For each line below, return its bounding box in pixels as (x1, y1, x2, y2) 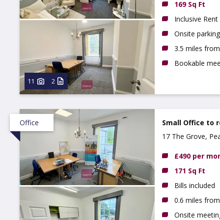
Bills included (174, 181, 215, 190)
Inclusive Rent (174, 14, 218, 24)
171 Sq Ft (174, 166, 205, 175)
